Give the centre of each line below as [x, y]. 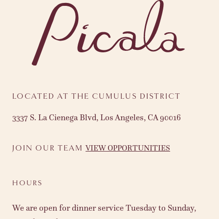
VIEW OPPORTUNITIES [128, 148]
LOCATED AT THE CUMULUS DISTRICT [97, 97]
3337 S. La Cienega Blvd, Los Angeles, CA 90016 [97, 118]
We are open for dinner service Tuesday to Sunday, [104, 208]
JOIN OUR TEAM [49, 149]
